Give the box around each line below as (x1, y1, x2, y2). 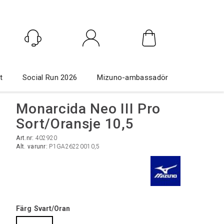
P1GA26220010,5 (49, 143, 100, 150)
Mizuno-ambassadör (97, 73, 168, 82)
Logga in (78, 55, 104, 63)
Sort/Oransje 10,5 (16, 115, 134, 132)
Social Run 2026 (22, 73, 77, 82)
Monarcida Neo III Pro (16, 100, 161, 117)
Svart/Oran (34, 204, 70, 212)
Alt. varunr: (16, 143, 49, 150)
